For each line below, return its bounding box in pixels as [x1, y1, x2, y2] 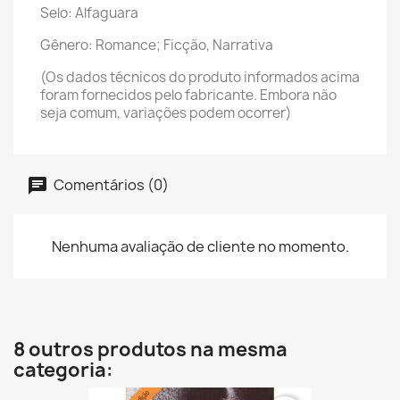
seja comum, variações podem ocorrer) [40, 104, 292, 122]
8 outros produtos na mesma [13, 337, 287, 362]
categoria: [13, 357, 113, 383]
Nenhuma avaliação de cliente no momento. [51, 237, 349, 256]
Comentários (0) [51, 174, 169, 195]
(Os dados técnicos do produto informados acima [40, 68, 360, 87]
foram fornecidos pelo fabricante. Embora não [40, 86, 337, 104]
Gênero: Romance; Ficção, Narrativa [40, 36, 273, 54]
